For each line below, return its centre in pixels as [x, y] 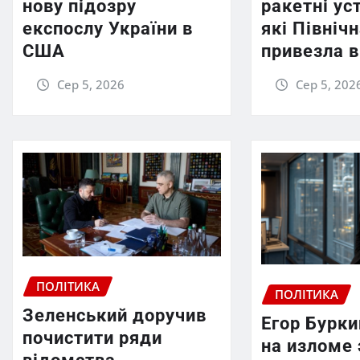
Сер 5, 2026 [90, 85]
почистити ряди [92, 337]
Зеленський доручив [115, 315]
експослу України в [108, 29]
